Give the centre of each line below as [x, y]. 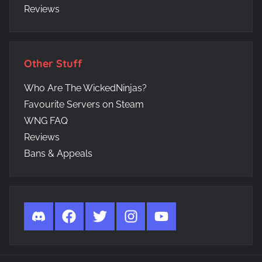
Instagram [145, 215]
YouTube [173, 215]
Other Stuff [53, 63]
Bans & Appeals [58, 153]
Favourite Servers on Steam [84, 104]
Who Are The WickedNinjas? [85, 88]
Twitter [107, 215]
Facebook [83, 215]
